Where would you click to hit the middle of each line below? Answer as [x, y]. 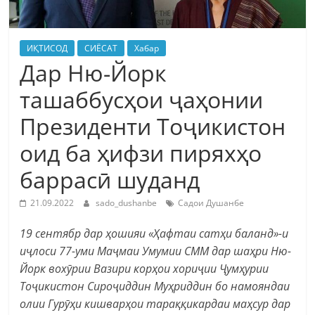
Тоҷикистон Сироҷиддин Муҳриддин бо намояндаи [155, 286]
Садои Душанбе [211, 202]
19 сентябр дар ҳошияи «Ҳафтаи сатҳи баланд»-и [154, 233]
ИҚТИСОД [47, 48]
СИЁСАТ [101, 48]
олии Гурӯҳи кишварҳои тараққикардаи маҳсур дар [155, 303]
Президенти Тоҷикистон [153, 126]
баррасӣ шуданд [110, 179]
